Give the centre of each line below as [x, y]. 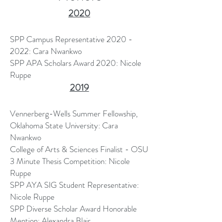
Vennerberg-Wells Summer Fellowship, [74, 113]
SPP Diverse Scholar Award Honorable [73, 209]
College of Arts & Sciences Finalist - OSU [79, 149]
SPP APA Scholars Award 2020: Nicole [76, 63]
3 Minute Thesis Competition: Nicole [70, 161]
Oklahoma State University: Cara [64, 125]
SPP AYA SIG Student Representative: [74, 185]
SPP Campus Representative [58, 39]
